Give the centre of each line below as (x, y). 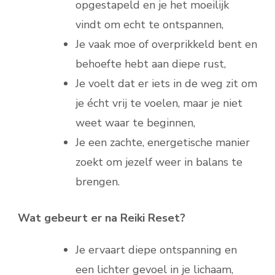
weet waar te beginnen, (135, 123)
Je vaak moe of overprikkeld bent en (166, 45)
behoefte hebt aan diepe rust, (151, 64)
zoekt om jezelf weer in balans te (159, 162)
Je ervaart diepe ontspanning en (156, 250)
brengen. (98, 182)
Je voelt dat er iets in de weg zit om (166, 84)
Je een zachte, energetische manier (163, 143)
